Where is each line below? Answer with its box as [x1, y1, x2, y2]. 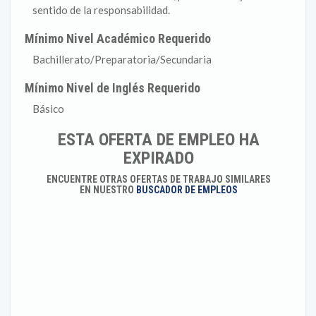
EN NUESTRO [79, 184, 136, 195]
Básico [32, 102, 64, 115]
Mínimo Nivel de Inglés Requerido [25, 80, 201, 95]
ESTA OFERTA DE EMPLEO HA [57, 130, 260, 150]
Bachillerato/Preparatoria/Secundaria [32, 53, 212, 66]
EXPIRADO [123, 148, 194, 168]
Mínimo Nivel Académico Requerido [25, 31, 212, 46]
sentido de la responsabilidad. [32, 4, 170, 16]
